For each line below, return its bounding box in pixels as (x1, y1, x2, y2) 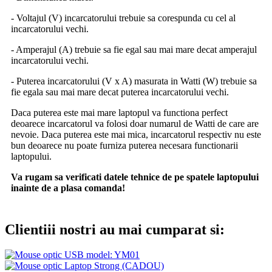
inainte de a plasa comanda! (11, 182, 125, 193)
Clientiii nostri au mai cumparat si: (5, 221, 225, 237)
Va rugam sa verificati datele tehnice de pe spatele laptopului (11, 171, 259, 182)
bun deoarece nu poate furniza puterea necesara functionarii (11, 140, 238, 151)
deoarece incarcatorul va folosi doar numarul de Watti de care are (11, 118, 259, 129)
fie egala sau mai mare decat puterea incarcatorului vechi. (11, 86, 229, 97)
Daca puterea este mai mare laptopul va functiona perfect (11, 107, 228, 118)
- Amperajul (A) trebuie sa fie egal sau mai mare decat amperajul (11, 44, 257, 55)
